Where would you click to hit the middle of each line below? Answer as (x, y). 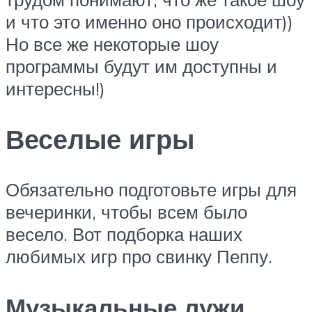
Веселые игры (100, 139)
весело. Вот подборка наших (124, 234)
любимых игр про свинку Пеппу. (139, 256)
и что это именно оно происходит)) (149, 22)
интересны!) (55, 89)
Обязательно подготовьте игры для (151, 189)
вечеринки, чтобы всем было (126, 211)
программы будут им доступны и (141, 67)
